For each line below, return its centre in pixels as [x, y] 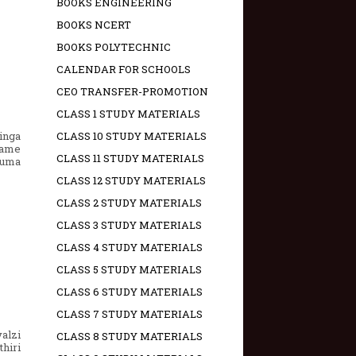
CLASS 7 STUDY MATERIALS [130, 314]
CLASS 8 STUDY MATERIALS [130, 337]
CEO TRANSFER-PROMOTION [132, 92]
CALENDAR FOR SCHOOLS [124, 70]
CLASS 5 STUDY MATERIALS [129, 270]
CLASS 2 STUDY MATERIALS [129, 203]
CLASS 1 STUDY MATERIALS [128, 114]
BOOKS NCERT [94, 25]
